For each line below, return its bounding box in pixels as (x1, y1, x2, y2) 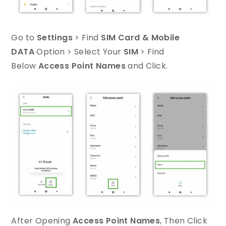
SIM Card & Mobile (101, 32, 180, 44)
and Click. (126, 60, 168, 72)
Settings (36, 32, 73, 44)
